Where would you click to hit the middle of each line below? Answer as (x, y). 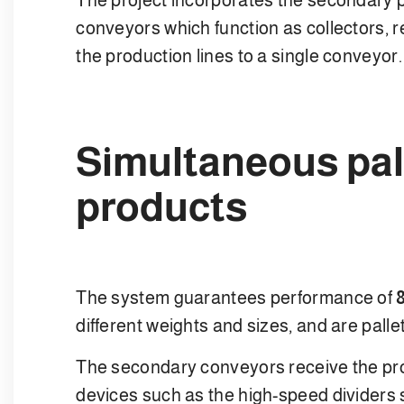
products (162, 206)
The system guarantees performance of (236, 297)
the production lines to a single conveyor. (239, 55)
